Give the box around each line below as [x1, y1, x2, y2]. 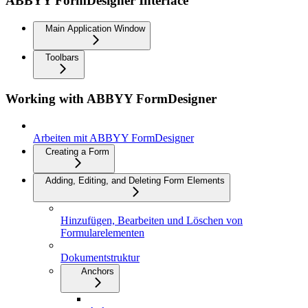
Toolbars [45, 52, 79, 63]
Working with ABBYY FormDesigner [5, 91, 217, 107]
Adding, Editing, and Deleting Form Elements [45, 175, 225, 186]
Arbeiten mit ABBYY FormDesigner [33, 132, 194, 144]
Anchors [81, 266, 114, 277]
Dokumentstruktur [60, 252, 140, 264]
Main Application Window [45, 23, 145, 34]
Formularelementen [60, 227, 144, 239]
